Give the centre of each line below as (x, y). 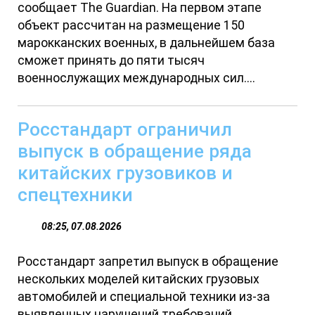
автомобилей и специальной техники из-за (144, 296)
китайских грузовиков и (126, 172)
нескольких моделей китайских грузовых (139, 279)
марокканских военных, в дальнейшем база (147, 43)
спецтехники (76, 194)
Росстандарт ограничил (125, 129)
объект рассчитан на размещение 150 (131, 25)
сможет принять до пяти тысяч (111, 60)
